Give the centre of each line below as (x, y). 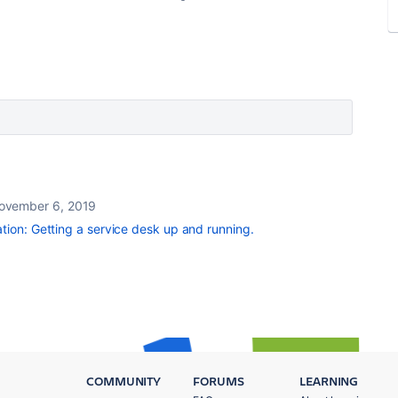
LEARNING (329, 381)
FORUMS (219, 381)
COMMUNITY (124, 381)
